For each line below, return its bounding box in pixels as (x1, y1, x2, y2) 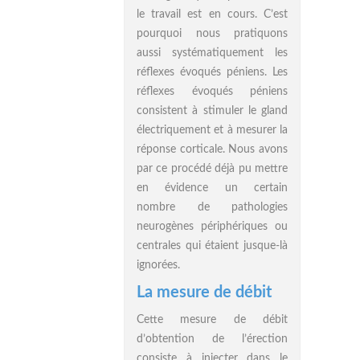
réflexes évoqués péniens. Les (137, 67, 288, 78)
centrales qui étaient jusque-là (137, 240, 288, 252)
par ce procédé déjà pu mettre (137, 163, 288, 174)
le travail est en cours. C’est (137, 9, 288, 20)
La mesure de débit (137, 284, 272, 301)
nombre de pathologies (137, 202, 288, 213)
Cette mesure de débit (137, 314, 288, 325)
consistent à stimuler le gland (137, 105, 288, 117)
